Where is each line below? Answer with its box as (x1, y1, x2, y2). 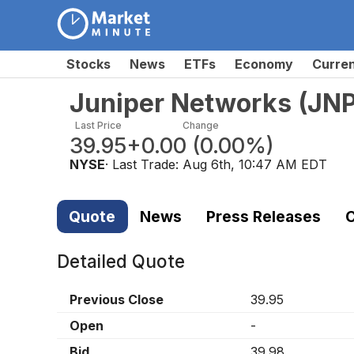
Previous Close (70, 292, 164, 308)
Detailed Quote (57, 250, 185, 273)
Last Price (74, 119, 122, 131)
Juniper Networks (70, 88, 292, 119)
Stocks (66, 56, 111, 72)
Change (182, 119, 219, 131)
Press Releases (205, 206, 321, 226)
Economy (235, 56, 293, 72)
